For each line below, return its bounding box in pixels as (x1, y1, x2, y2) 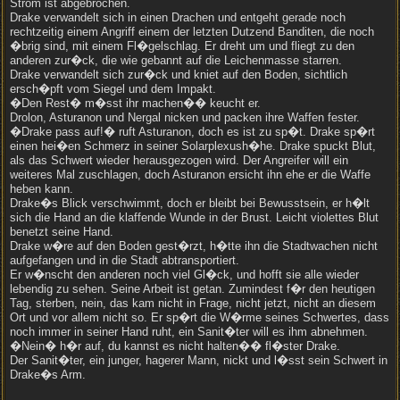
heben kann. (10, 182, 73, 196)
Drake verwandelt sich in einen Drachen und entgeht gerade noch (10, 11, 346, 24)
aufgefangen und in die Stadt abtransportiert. (10, 254, 239, 267)
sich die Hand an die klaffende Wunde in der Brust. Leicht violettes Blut (10, 211, 379, 224)
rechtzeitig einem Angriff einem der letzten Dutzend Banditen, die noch (10, 25, 374, 38)
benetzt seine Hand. (10, 225, 113, 238)
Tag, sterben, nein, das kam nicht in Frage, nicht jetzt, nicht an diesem (10, 296, 376, 310)
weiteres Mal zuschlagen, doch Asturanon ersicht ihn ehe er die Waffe (10, 168, 371, 181)
